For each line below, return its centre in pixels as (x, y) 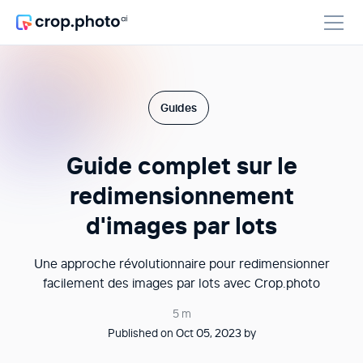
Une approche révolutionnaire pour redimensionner (181, 263)
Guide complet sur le (181, 166)
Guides (178, 108)
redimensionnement (181, 196)
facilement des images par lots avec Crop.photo (181, 283)
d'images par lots (181, 226)
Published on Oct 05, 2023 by (181, 333)
